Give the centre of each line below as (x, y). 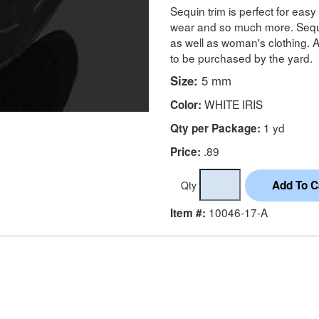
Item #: (188, 213)
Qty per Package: (215, 128)
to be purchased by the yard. (241, 57)
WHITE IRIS (232, 104)
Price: (185, 151)
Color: (186, 104)
